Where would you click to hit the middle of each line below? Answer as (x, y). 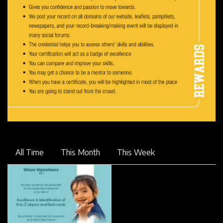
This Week (136, 152)
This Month (80, 152)
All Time (30, 152)
